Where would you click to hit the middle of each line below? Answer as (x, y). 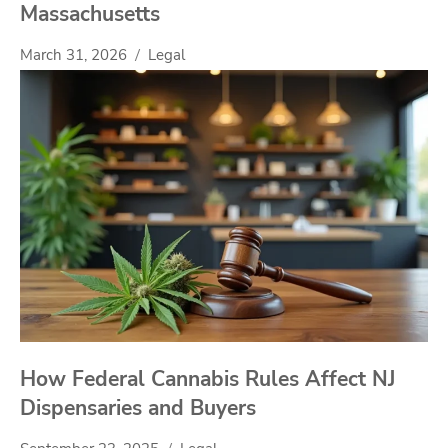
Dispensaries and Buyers (138, 407)
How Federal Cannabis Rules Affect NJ (207, 378)
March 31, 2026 (73, 55)
